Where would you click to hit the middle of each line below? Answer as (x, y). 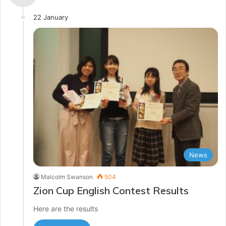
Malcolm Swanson (67, 177)
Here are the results (66, 208)
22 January (51, 17)
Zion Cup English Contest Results (111, 190)
